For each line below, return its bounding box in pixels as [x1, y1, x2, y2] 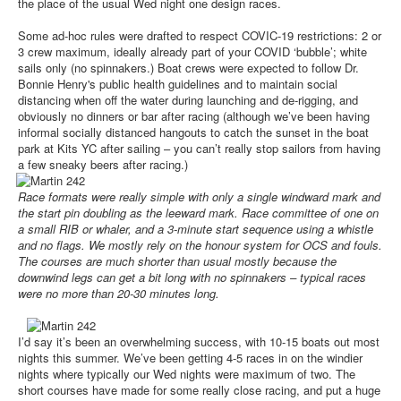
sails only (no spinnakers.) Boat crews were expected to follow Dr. [18, 58, 359, 76]
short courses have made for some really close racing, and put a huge [18, 380, 380, 398]
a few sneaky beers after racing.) [18, 155, 188, 173]
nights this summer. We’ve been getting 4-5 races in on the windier [18, 348, 363, 366]
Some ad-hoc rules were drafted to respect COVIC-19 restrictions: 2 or [18, 26, 381, 44]
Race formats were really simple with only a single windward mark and [18, 187, 380, 205]
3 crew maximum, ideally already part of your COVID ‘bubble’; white [18, 42, 367, 60]
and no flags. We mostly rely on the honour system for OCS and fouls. [18, 235, 382, 253]
